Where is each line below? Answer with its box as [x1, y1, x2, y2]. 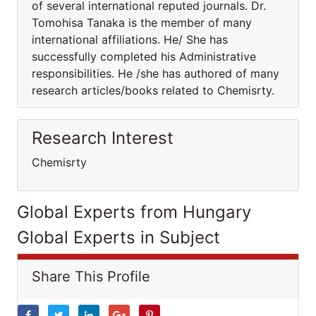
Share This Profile [32, 268, 150, 285]
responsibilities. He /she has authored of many [32, 66, 279, 80]
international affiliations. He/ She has [32, 32, 228, 47]
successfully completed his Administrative [32, 49, 256, 63]
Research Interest [32, 128, 174, 148]
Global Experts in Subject [17, 227, 220, 248]
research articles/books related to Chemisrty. [32, 83, 274, 97]
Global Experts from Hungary [17, 202, 251, 222]
